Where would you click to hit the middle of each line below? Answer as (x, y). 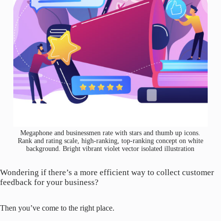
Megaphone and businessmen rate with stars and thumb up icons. (110, 133)
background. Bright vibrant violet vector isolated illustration (110, 148)
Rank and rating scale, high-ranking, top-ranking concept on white (110, 141)
